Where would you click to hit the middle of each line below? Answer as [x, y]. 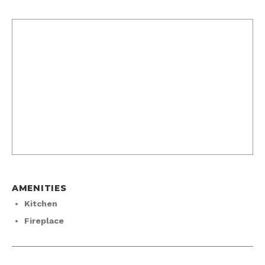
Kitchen [41, 204]
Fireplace [44, 221]
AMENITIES [39, 188]
